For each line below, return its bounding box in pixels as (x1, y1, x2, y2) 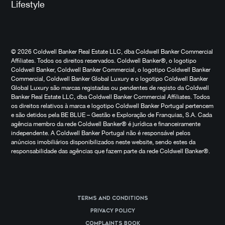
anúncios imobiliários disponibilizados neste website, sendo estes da (11, 138, 195, 146)
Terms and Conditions (77, 195, 148, 201)
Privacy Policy (90, 207, 135, 214)
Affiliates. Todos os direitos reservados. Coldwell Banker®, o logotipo (11, 57, 196, 64)
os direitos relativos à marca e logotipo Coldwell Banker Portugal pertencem (11, 102, 213, 109)
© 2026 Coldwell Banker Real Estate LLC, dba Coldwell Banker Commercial (11, 48, 213, 55)
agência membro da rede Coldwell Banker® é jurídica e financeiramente (11, 120, 200, 128)
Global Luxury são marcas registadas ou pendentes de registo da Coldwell (11, 84, 209, 91)
